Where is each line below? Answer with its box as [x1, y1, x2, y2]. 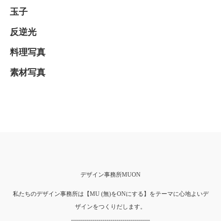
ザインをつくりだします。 [75, 203, 146, 210]
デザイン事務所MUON [80, 171, 141, 178]
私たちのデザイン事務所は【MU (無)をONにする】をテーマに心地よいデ [12, 190, 209, 197]
